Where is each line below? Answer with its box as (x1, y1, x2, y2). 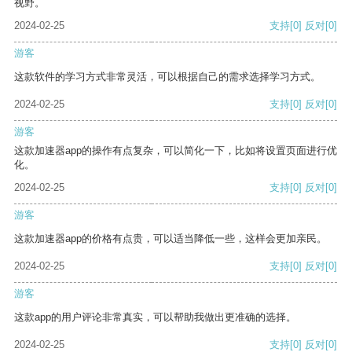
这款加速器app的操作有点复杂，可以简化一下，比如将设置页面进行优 (14, 145, 337, 157)
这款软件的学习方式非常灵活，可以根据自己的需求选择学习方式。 (14, 71, 321, 83)
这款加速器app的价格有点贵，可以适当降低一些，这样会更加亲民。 (14, 233, 327, 245)
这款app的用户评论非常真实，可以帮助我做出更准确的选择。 (14, 311, 296, 324)
